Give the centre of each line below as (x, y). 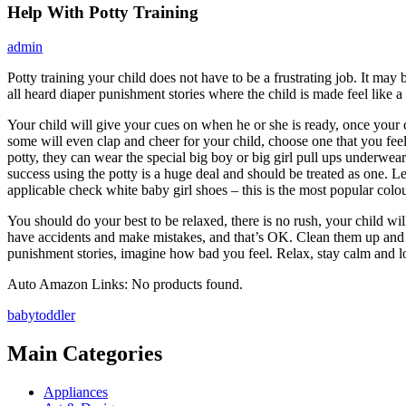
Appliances (76, 392)
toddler (55, 315)
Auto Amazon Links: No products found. (125, 285)
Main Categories (85, 354)
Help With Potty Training (103, 12)
